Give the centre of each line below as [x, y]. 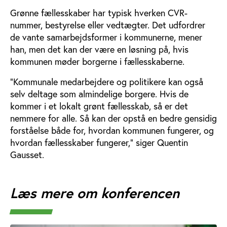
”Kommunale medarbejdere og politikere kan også [107, 81]
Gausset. [27, 154]
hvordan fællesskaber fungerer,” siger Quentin [99, 142]
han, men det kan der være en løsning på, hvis [99, 49]
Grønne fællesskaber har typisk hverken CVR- [99, 12]
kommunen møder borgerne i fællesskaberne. [97, 61]
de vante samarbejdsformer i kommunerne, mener [106, 37]
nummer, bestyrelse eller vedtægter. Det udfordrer [108, 25]
